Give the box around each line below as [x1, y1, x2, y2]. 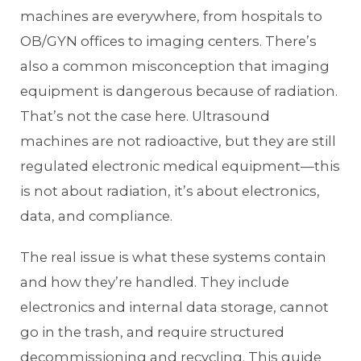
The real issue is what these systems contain [20, 249, 326, 266]
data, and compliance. [20, 208, 172, 225]
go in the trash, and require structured [20, 324, 284, 341]
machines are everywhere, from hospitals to [20, 8, 322, 25]
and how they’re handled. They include [20, 274, 289, 291]
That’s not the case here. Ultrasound [20, 108, 270, 125]
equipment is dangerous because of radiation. [20, 83, 338, 100]
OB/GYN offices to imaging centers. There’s [20, 33, 317, 50]
